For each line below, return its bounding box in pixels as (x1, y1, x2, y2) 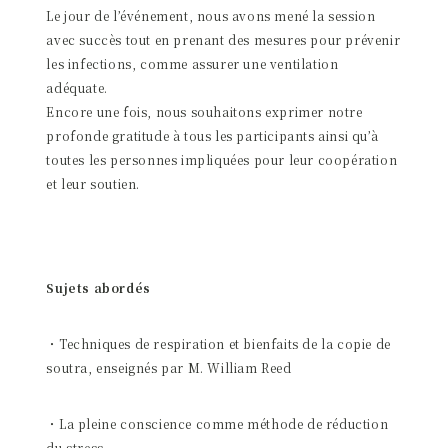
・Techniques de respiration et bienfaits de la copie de (46, 334, 391, 352)
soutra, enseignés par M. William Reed (46, 358, 292, 376)
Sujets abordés (46, 278, 151, 296)
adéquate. (46, 78, 108, 96)
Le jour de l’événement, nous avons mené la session (46, 6, 376, 24)
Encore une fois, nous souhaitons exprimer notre (46, 102, 363, 120)
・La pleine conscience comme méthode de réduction (46, 414, 389, 432)
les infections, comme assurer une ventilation (46, 54, 339, 72)
